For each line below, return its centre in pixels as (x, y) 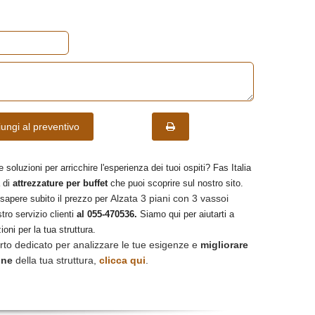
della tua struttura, (56, 260)
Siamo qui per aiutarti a (186, 214)
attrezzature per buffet (60, 183)
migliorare (224, 245)
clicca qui (122, 260)
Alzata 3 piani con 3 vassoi (169, 198)
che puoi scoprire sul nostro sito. (175, 183)
